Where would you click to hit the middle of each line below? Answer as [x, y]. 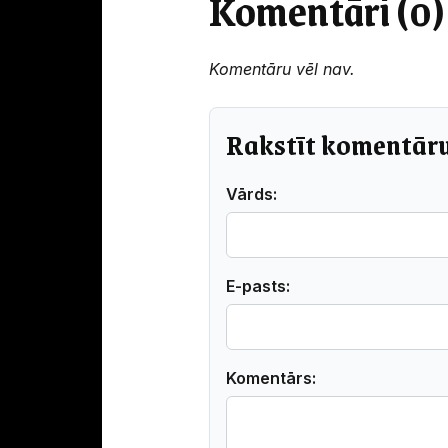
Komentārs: [271, 377]
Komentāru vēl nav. [282, 68]
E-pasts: [258, 285]
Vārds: [251, 193]
